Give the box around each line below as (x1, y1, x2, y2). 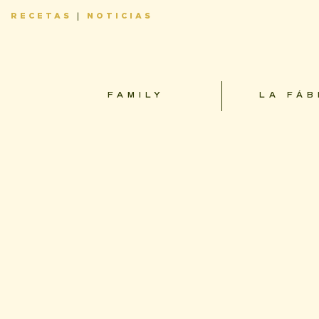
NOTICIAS (87, 12, 153, 20)
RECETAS (11, 12, 72, 20)
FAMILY (108, 92, 165, 100)
